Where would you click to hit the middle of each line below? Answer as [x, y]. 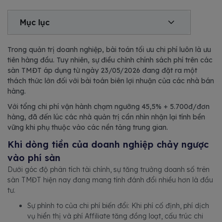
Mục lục [35, 22]
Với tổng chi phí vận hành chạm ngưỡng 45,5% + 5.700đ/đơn [109, 107]
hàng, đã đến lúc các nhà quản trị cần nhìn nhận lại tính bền [106, 117]
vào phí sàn [34, 158]
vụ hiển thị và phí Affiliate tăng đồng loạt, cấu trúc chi [115, 216]
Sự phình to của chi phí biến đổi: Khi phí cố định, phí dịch [118, 206]
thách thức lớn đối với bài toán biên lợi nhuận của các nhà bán [111, 81]
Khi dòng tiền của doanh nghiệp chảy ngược [108, 144]
